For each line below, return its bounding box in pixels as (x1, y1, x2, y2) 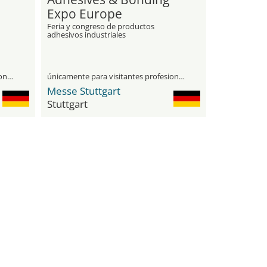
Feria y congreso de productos (46, 21, 154, 32)
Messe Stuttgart (46, 84, 120, 98)
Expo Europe (46, 5, 122, 22)
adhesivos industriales (46, 29, 126, 40)
